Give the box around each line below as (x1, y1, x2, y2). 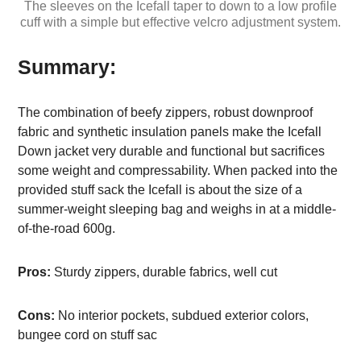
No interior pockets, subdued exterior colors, (55, 308, 309, 322)
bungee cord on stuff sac (18, 327, 158, 342)
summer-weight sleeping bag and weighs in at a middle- (18, 201, 337, 216)
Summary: (18, 55, 117, 78)
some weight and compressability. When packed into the (18, 163, 338, 177)
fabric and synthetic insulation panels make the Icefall (18, 124, 322, 139)
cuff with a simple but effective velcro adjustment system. (20, 15, 341, 29)
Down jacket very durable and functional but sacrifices (18, 143, 326, 158)
